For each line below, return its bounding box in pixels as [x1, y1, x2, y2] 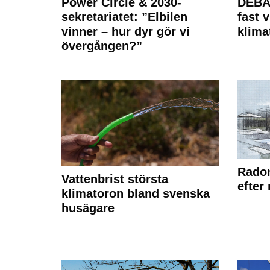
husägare [61, 201, 115, 215]
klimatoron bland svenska [61, 186, 210, 200]
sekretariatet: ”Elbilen [61, 10, 187, 24]
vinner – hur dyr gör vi [61, 25, 190, 39]
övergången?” [61, 39, 142, 53]
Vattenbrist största [61, 172, 168, 186]
